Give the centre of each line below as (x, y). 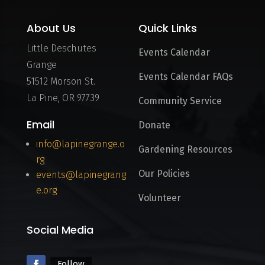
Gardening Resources (185, 149)
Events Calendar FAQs (185, 77)
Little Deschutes (61, 48)
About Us (51, 28)
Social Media (60, 230)
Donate (154, 125)
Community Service (180, 101)
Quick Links (167, 28)
